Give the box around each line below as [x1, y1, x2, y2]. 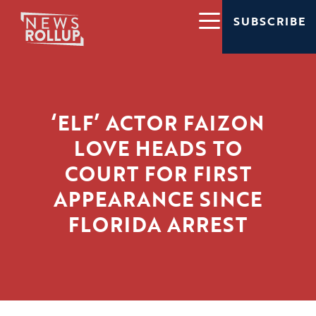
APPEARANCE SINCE [54, 184, 262, 214]
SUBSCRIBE [233, 13, 305, 30]
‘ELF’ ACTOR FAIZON [51, 108, 265, 138]
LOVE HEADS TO [73, 133, 243, 164]
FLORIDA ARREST [68, 209, 248, 240]
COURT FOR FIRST [64, 159, 252, 189]
